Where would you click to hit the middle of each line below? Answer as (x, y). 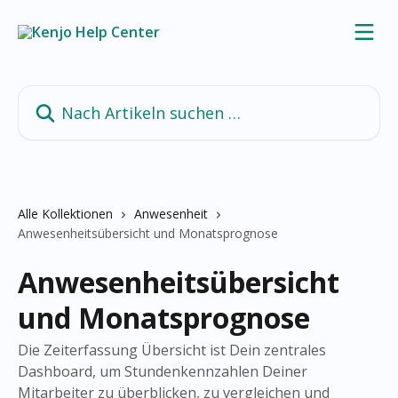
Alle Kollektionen (65, 214)
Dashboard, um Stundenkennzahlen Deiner (163, 371)
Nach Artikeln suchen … (95, 95)
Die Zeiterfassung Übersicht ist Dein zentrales (172, 350)
